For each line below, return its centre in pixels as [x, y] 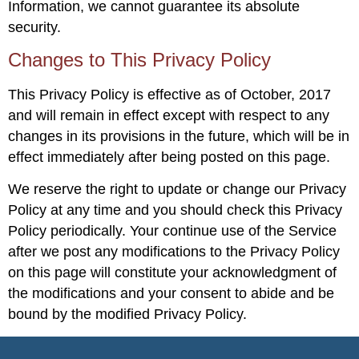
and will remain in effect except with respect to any [169, 115]
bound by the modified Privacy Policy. [127, 315]
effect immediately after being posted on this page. [169, 157]
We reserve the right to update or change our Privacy [177, 190]
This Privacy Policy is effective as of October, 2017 [169, 94]
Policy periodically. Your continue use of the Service [172, 231]
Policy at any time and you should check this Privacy [175, 210]
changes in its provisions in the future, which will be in [179, 136]
